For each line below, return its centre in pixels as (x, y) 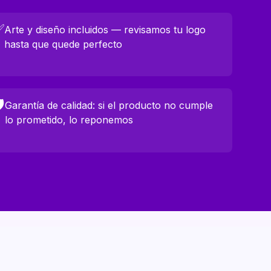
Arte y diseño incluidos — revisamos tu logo (105, 29)
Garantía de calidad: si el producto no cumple (109, 106)
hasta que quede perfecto (63, 44)
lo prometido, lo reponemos (69, 120)
